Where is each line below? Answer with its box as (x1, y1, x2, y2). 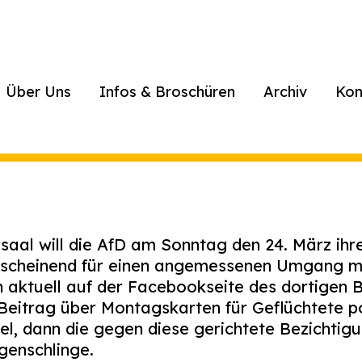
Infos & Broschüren (99, 82, 235, 101)
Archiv (263, 82, 307, 101)
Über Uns (5, 82, 71, 101)
